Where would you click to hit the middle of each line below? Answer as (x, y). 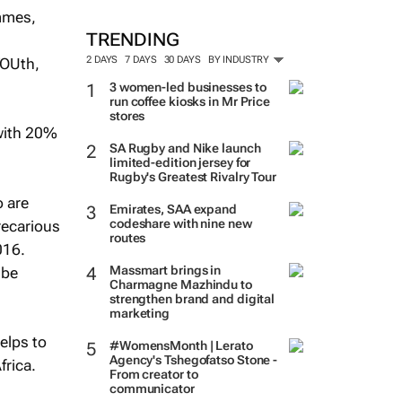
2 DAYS (102, 60)
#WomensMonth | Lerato (181, 345)
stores (127, 116)
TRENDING (132, 39)
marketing (140, 313)
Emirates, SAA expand (173, 209)
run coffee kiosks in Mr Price (190, 101)
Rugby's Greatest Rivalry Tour (193, 177)
